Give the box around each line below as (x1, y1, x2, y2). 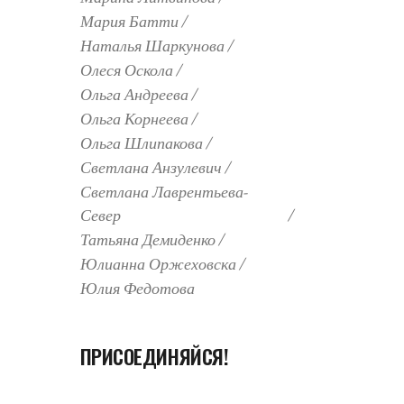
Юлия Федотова (79, 279, 195, 299)
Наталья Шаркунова (79, 36, 225, 57)
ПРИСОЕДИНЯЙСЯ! (79, 342, 229, 371)
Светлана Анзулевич (79, 158, 222, 179)
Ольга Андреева (79, 85, 188, 106)
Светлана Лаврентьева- (79, 182, 248, 203)
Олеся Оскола (79, 60, 173, 81)
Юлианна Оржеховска (79, 254, 236, 275)
